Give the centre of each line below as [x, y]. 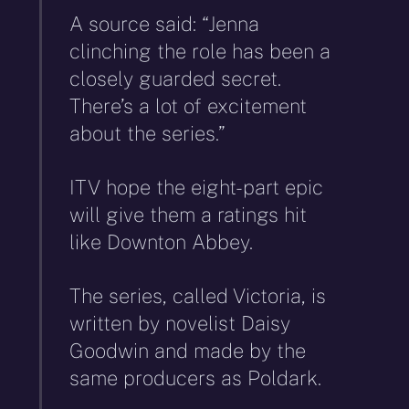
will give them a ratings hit [189, 215]
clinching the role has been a [200, 52]
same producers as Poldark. [196, 378]
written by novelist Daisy [180, 323]
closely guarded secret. [176, 79]
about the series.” [148, 134]
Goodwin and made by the [188, 350]
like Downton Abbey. [162, 242]
